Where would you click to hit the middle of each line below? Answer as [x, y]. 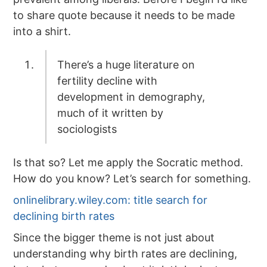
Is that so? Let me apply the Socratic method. [128, 162]
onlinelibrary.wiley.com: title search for [111, 200]
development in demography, [131, 97]
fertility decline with [107, 80]
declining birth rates [64, 216]
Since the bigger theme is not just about [114, 237]
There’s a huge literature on [126, 64]
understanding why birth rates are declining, [125, 253]
